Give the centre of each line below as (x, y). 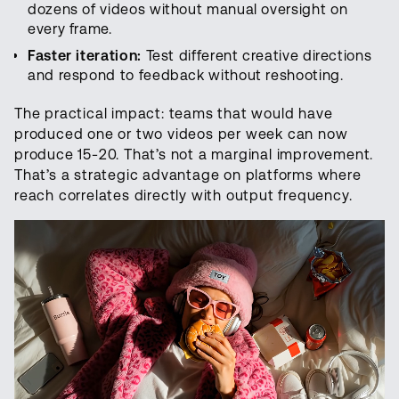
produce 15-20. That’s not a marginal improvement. (194, 155)
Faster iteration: (85, 56)
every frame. (70, 29)
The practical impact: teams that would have (174, 114)
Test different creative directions (256, 56)
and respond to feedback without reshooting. (186, 76)
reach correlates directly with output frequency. (183, 196)
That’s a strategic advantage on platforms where (188, 175)
